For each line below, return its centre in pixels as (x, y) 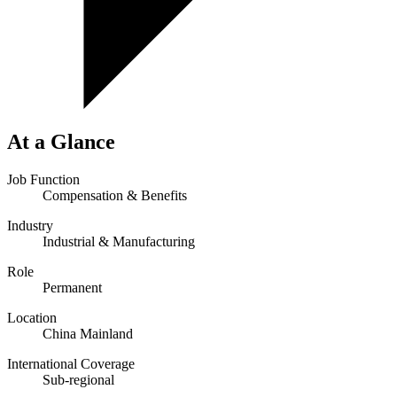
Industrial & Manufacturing (119, 242)
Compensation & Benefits (115, 196)
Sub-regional (78, 380)
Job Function (43, 180)
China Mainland (88, 334)
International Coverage (71, 364)
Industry (30, 226)
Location (32, 318)
